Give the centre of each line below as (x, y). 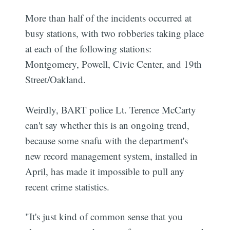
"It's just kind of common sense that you (104, 217)
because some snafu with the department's (107, 140)
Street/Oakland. (56, 80)
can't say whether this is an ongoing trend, (108, 125)
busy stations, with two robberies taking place (115, 33)
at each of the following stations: (89, 49)
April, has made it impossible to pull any (105, 171)
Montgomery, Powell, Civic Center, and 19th (114, 64)
